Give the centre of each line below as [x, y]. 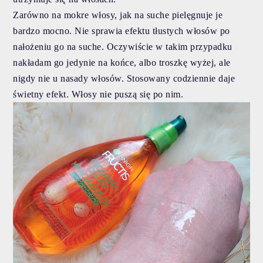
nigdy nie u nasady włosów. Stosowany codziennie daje [124, 78]
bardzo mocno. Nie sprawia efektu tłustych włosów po [122, 31]
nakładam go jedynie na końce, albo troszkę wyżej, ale [122, 62]
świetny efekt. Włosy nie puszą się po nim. [100, 94]
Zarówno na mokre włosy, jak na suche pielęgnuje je [118, 15]
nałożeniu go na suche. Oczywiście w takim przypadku [123, 46]
